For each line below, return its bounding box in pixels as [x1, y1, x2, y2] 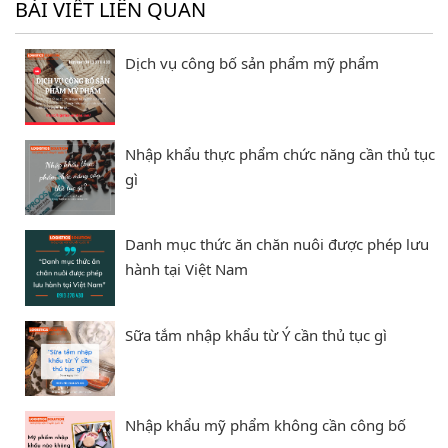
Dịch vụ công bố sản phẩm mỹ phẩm [125, 53, 379, 74]
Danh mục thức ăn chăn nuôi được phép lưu [125, 234, 429, 255]
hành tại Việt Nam [125, 259, 248, 280]
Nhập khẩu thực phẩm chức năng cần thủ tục [125, 143, 435, 164]
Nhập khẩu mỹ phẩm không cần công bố [125, 414, 406, 435]
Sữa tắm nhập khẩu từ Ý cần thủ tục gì [125, 324, 387, 345]
